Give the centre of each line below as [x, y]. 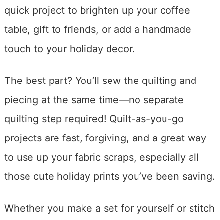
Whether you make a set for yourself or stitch [109, 208]
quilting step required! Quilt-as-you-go [94, 119]
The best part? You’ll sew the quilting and [100, 80]
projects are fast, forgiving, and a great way [105, 138]
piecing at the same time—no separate [94, 99]
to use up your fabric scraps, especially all [101, 157]
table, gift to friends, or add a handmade [97, 29]
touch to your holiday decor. [69, 48]
